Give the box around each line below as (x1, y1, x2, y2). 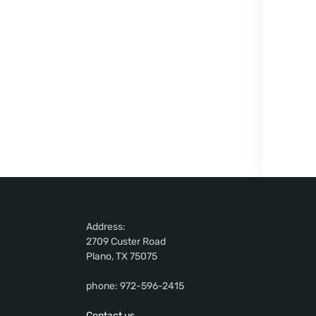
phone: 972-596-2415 (86, 280, 184, 293)
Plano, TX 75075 (86, 250, 157, 263)
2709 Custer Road (86, 236, 166, 248)
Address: (86, 221, 126, 233)
